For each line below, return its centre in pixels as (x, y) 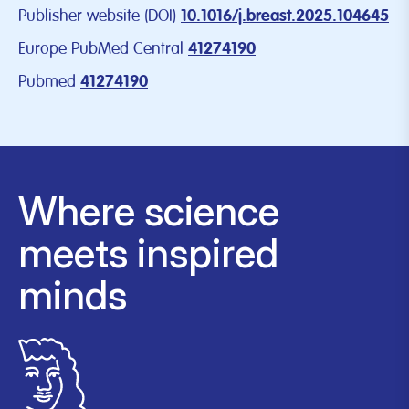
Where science (149, 211)
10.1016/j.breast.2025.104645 (285, 16)
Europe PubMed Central (101, 49)
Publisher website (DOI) (97, 16)
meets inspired (148, 253)
